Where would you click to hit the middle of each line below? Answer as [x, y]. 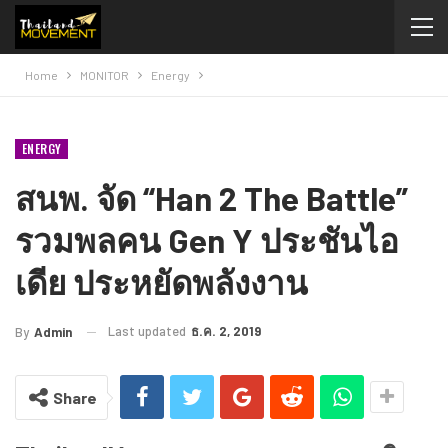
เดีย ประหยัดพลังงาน [161, 281]
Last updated [148, 330]
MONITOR [104, 75]
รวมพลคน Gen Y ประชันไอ [207, 239]
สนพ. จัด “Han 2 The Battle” [211, 197]
